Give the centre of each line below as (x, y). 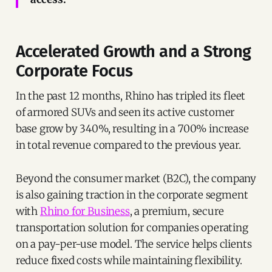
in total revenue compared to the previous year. (128, 145)
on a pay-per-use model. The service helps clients (134, 244)
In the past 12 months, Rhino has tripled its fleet (131, 96)
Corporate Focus (74, 71)
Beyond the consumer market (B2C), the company (136, 178)
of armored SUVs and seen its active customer (125, 112)
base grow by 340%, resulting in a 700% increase (132, 128)
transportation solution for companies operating (132, 227)
